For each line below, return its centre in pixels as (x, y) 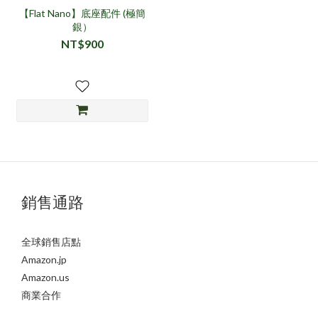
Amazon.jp (44, 259)
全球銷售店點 (51, 242)
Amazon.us (45, 277)
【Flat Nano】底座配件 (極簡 (82, 13)
